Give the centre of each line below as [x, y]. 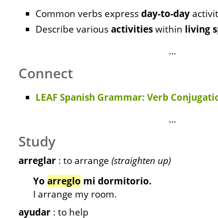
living [198, 29]
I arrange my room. [75, 194]
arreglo [64, 181]
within [169, 29]
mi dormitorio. [116, 181]
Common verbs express [88, 14]
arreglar [37, 161]
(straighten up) [141, 161]
